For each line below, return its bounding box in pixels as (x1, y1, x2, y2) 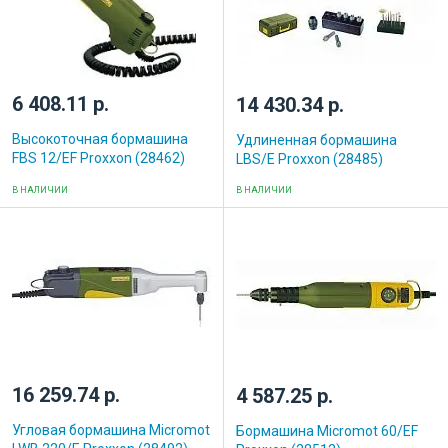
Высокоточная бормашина (12, 130, 188, 147)
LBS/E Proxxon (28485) (236, 150, 383, 167)
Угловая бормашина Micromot (12, 421, 210, 438)
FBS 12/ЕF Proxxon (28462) (12, 149, 185, 166)
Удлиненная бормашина (236, 131, 397, 148)
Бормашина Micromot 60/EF (236, 422, 418, 439)
